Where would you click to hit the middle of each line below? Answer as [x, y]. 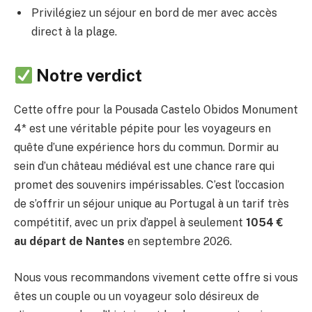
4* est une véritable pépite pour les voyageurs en [142, 129]
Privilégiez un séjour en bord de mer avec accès [154, 13]
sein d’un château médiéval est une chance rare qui [144, 166]
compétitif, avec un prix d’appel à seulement [130, 223]
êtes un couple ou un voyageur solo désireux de [136, 296]
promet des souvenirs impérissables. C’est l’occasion [149, 185]
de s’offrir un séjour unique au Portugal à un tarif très [151, 204]
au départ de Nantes [69, 242]
